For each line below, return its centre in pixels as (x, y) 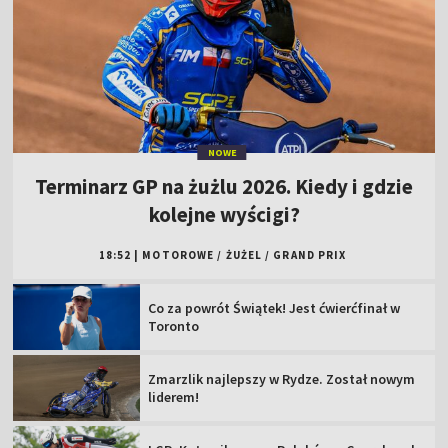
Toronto (174, 326)
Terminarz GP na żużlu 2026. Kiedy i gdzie (224, 187)
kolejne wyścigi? (224, 215)
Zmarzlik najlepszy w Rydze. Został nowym (282, 378)
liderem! (174, 396)
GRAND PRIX (310, 255)
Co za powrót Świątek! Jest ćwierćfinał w (274, 308)
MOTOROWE (178, 255)
